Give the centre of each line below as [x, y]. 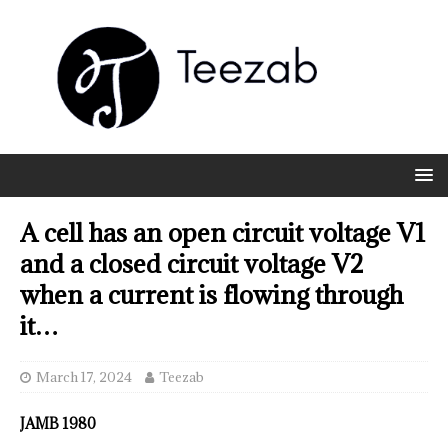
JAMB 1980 [58, 424]
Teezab [181, 377]
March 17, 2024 [84, 377]
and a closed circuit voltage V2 [192, 264]
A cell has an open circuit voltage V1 [223, 233]
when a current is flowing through [211, 295]
